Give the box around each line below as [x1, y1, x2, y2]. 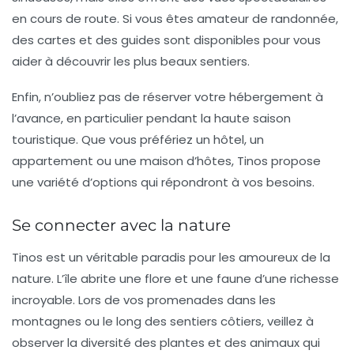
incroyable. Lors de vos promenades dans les [12, 292, 276, 309]
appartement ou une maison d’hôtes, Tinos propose [12, 153, 321, 170]
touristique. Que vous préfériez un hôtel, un [12, 131, 264, 149]
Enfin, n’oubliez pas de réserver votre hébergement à [12, 88, 323, 106]
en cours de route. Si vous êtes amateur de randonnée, [12, 10, 338, 28]
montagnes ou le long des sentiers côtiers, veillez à [12, 313, 314, 330]
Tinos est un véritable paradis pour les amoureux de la [12, 249, 330, 266]
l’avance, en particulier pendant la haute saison [12, 110, 291, 127]
